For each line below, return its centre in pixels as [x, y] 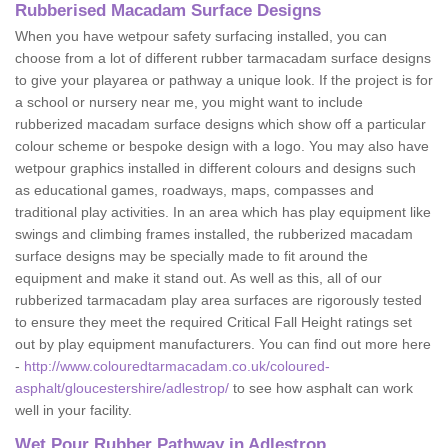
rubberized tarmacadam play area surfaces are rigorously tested [218, 300]
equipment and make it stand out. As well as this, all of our [198, 278]
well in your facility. [75, 410]
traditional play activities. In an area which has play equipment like [223, 212]
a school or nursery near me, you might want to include [189, 102]
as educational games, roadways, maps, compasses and [194, 190]
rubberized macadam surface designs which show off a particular [220, 124]
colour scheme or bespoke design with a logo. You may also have [222, 146]
